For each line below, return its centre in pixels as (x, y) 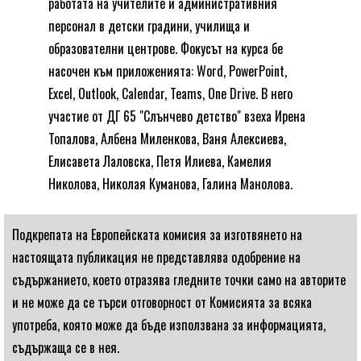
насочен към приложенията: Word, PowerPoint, (168, 71)
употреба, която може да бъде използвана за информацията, (169, 325)
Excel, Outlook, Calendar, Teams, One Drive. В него (170, 94)
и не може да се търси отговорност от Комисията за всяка (162, 303)
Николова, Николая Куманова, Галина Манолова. (170, 184)
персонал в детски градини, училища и (149, 26)
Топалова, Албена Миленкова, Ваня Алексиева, (167, 139)
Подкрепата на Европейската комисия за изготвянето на (157, 235)
